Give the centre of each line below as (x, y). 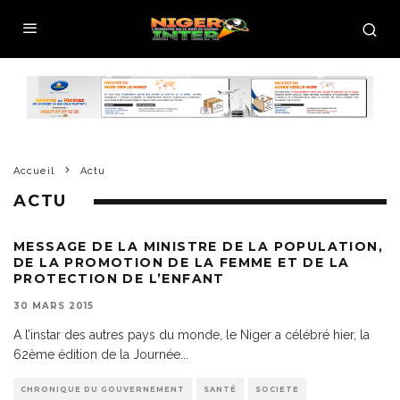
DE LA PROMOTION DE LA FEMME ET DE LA (182, 263)
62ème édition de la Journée (97, 355)
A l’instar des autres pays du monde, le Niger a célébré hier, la (192, 335)
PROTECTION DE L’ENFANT (119, 279)
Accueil (34, 171)
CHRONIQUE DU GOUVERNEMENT (103, 390)
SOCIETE (277, 390)
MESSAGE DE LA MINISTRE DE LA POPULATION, (198, 247)
